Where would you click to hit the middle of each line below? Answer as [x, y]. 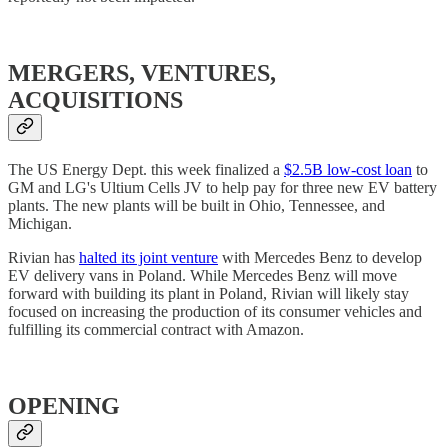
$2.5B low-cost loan [348, 169]
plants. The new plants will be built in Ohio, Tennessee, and [196, 205]
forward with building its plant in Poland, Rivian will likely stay [208, 293]
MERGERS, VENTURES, [142, 72]
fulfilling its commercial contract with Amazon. [156, 329]
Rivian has [43, 257]
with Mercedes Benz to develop [320, 257]
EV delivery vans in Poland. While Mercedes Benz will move [202, 275]
